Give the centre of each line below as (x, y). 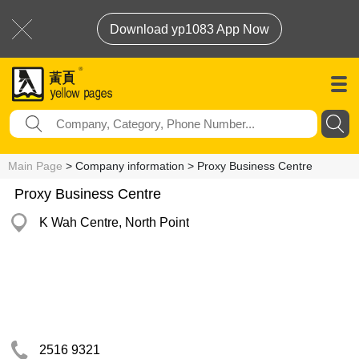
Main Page (35, 166)
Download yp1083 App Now (190, 29)
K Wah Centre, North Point (114, 222)
